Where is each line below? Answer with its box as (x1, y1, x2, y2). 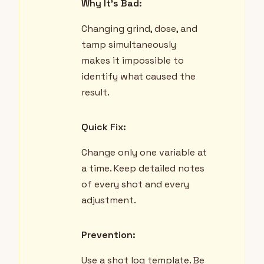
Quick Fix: (81, 121, 126, 134)
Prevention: (81, 229, 136, 242)
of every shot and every (81, 178, 189, 191)
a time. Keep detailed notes (81, 162, 204, 175)
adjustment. (81, 194, 136, 207)
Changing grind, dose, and (81, 22, 197, 35)
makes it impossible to (81, 54, 184, 67)
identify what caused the (81, 70, 196, 83)
